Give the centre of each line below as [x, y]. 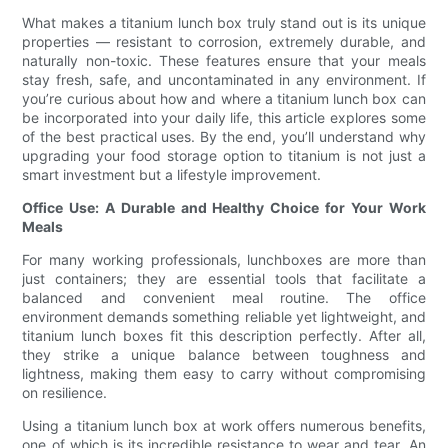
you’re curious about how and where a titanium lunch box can [224, 99]
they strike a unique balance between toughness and [224, 355]
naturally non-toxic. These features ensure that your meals [224, 61]
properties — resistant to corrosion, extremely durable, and [224, 42]
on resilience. [65, 393]
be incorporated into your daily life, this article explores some [224, 118]
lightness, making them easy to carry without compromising [224, 374]
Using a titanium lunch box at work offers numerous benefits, [224, 426]
